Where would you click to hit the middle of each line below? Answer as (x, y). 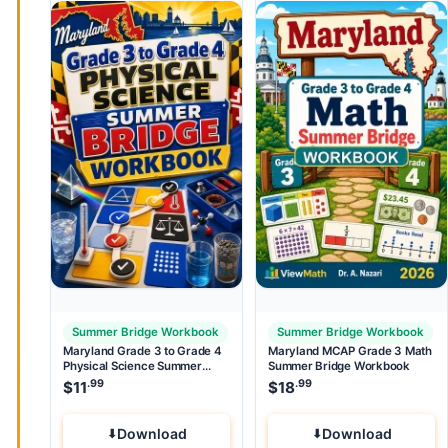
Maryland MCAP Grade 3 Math (350, 350)
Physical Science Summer (132, 365)
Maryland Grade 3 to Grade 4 (142, 350)
